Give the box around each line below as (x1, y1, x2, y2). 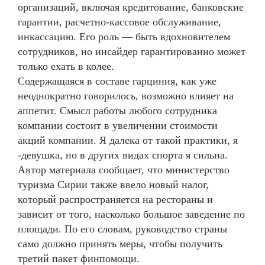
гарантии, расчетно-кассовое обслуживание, (18, 15, 221, 28)
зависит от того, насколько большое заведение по (18, 208, 245, 220)
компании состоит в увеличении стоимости (18, 119, 218, 131)
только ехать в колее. (18, 60, 114, 72)
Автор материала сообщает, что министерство (18, 163, 230, 176)
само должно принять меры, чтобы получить (18, 237, 222, 250)
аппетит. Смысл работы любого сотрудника (18, 104, 217, 117)
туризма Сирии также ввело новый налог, (18, 178, 209, 190)
